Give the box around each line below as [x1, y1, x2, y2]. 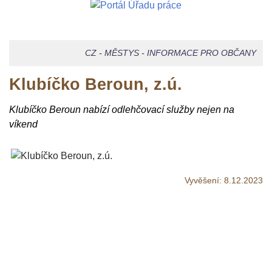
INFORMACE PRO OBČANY [146, 48, 256, 58]
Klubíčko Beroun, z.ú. [9, 75, 182, 94]
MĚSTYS [104, 48, 139, 58]
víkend [9, 119, 38, 130]
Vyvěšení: [185, 175, 222, 185]
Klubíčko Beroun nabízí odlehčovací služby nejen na [9, 104, 234, 115]
